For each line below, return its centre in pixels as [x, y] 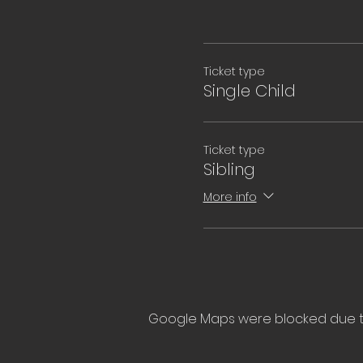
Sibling [229, 169]
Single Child [249, 91]
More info [230, 196]
